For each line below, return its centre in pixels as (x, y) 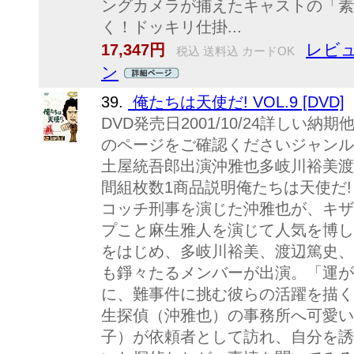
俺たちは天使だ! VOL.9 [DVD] (236, 102)
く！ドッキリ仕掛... (171, 27)
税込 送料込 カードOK (234, 51)
